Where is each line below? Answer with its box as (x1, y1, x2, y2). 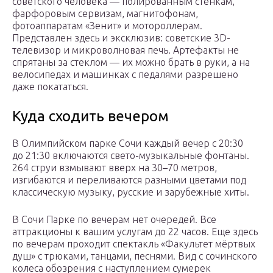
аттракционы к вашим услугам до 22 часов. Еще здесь (12, 226, 258, 238)
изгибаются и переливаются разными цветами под (12, 174, 246, 186)
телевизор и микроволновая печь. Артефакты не (12, 44, 239, 56)
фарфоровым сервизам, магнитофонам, (12, 8, 198, 19)
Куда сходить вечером (12, 108, 169, 125)
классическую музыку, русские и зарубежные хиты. (12, 186, 249, 198)
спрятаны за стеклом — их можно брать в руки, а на (12, 57, 250, 68)
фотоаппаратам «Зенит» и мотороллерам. (12, 20, 202, 32)
